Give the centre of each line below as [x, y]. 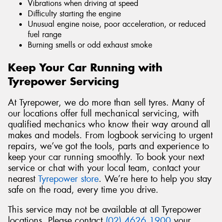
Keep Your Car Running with [85, 68]
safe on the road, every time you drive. [83, 190]
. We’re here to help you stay [155, 179]
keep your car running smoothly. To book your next [106, 157]
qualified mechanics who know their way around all [109, 124]
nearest [23, 179]
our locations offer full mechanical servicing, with [104, 113]
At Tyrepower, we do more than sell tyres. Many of [106, 102]
